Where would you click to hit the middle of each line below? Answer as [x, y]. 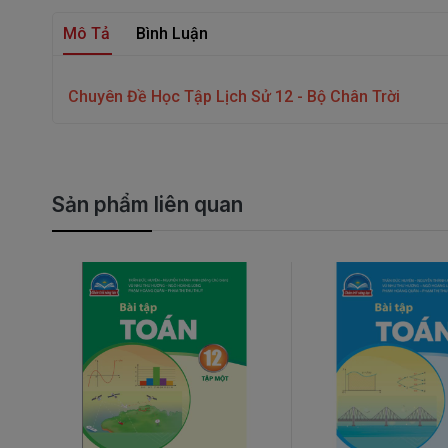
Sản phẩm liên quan [147, 205]
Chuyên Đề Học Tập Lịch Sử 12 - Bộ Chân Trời [234, 97]
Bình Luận [172, 34]
